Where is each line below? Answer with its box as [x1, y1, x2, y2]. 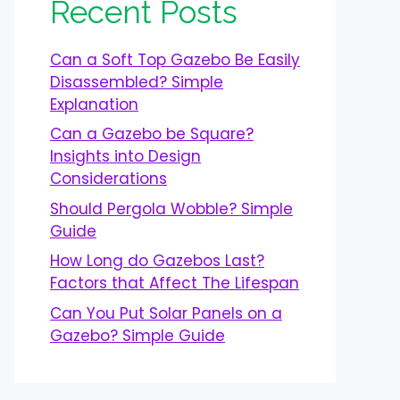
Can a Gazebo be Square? [50, 123, 254, 146]
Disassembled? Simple [50, 71, 223, 93]
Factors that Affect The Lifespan [50, 272, 299, 295]
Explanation [50, 93, 138, 115]
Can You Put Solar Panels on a [50, 302, 282, 324]
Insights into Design [50, 146, 201, 168]
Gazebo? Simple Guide [50, 324, 225, 346]
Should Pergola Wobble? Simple [50, 197, 293, 220]
